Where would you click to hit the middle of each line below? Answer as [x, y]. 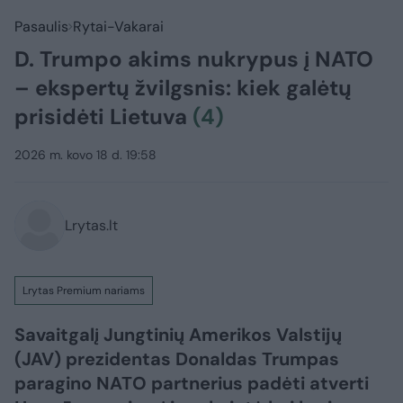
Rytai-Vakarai [118, 27]
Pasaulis [41, 27]
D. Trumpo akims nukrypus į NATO [194, 59]
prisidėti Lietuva [103, 116]
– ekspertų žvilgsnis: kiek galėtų [183, 88]
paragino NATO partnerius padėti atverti [192, 383]
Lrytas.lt [91, 225]
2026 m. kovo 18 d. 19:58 [85, 155]
